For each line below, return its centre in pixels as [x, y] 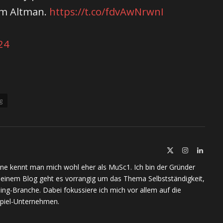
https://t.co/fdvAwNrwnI [107, 12]
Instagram [202, 150]
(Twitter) [186, 160]
